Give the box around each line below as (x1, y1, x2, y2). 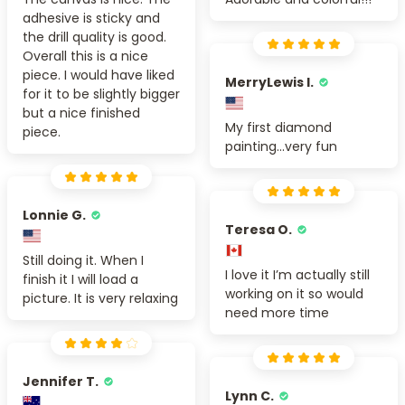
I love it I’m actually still (225, 266, 370, 285)
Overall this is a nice (23, 47, 148, 66)
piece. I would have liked (23, 66, 174, 85)
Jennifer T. (23, 372, 99, 391)
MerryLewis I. (225, 72, 314, 91)
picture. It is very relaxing (23, 289, 178, 308)
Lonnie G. (23, 205, 86, 224)
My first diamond (225, 118, 332, 137)
